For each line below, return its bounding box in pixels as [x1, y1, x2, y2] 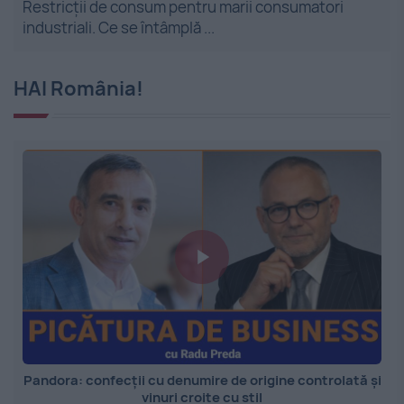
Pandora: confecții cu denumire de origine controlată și [23, 371, 381, 390]
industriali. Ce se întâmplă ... [23, 16, 215, 38]
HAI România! [14, 74, 143, 102]
